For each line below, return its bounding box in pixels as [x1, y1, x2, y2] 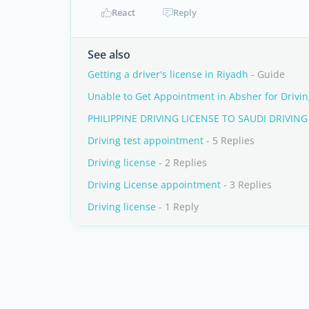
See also [88, 47, 130, 62]
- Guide [248, 68, 285, 81]
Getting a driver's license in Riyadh [88, 68, 248, 81]
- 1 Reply [156, 200, 199, 213]
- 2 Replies [156, 156, 207, 169]
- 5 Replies [203, 134, 255, 147]
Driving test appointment [88, 134, 203, 147]
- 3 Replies [221, 178, 272, 191]
